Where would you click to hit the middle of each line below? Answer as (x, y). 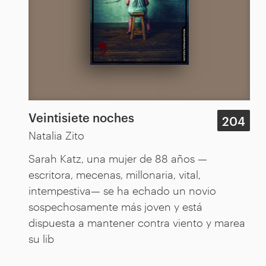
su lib (41, 238)
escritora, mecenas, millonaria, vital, (115, 174)
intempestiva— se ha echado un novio (122, 190)
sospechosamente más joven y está (115, 206)
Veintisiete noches (81, 117)
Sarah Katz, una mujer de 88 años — (118, 158)
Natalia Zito (56, 134)
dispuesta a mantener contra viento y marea (137, 222)
